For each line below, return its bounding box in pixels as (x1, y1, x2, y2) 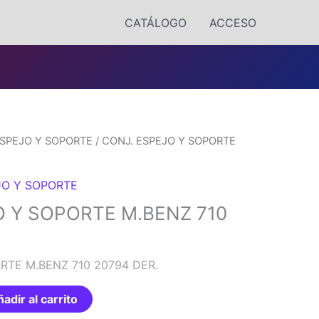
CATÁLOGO (125, 15, 187, 30)
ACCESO (209, 15, 256, 30)
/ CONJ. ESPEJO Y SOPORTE (93, 135, 236, 147)
